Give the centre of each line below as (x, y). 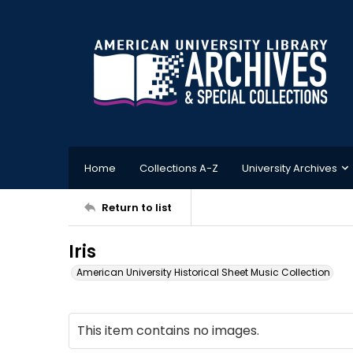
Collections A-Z (179, 168)
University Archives (290, 168)
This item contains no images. (168, 331)
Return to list (137, 207)
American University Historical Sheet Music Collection (203, 272)
